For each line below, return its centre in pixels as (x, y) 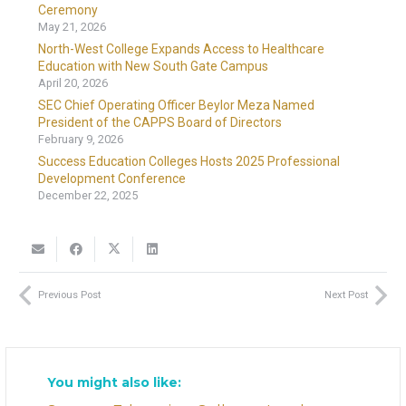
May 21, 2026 (72, 27)
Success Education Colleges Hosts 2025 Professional (189, 162)
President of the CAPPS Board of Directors (160, 123)
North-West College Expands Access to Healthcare (181, 49)
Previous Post (69, 295)
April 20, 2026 (73, 83)
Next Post (346, 295)
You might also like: (114, 382)
